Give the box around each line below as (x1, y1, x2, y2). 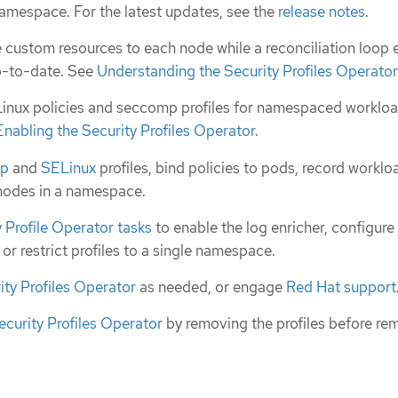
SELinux (41, 157, 96, 178)
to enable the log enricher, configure (152, 217, 394, 237)
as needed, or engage (136, 277, 286, 298)
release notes (278, 2, 365, 21)
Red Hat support (286, 277, 396, 298)
